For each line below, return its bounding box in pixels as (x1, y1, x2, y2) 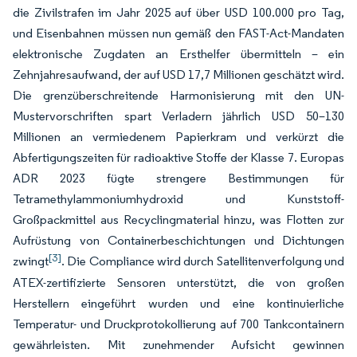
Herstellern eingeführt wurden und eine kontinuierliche (13, 296, 344, 311)
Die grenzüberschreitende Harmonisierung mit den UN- (13, 88, 344, 103)
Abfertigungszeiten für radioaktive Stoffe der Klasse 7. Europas (13, 150, 344, 165)
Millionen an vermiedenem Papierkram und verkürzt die (13, 129, 344, 144)
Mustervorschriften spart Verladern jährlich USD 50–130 (13, 108, 344, 124)
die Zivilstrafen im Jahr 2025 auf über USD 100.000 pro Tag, (13, 5, 344, 20)
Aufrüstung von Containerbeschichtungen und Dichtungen (13, 233, 344, 248)
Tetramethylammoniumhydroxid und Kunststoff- (13, 191, 344, 206)
